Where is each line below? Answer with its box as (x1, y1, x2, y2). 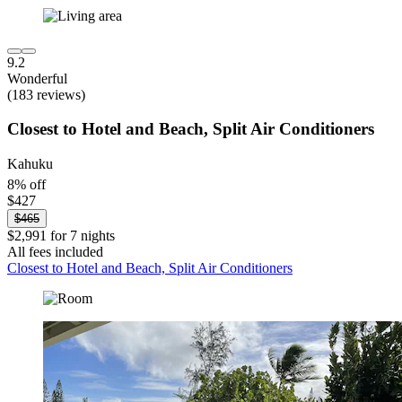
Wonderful (7, 70, 67, 86)
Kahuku (7, 156, 53, 172)
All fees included (7, 244, 103, 260)
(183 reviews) (7, 86, 85, 102)
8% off (7, 177, 46, 193)
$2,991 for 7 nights (7, 228, 115, 244)
